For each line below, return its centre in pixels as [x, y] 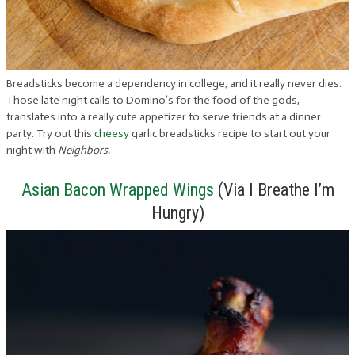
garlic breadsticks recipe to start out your [230, 133]
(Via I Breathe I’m [274, 189]
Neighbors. [84, 150]
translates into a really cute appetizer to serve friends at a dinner [164, 116]
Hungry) [177, 212]
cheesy [112, 133]
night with [32, 150]
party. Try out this [50, 133]
